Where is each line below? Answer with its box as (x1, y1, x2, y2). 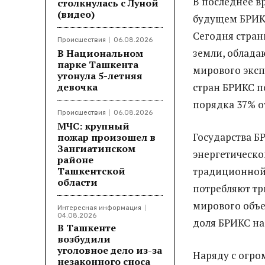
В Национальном (57, 46, 143, 60)
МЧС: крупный (57, 119, 130, 132)
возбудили (57, 232, 111, 245)
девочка (57, 80, 98, 93)
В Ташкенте (57, 221, 116, 234)
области (57, 175, 98, 189)
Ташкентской (57, 164, 125, 177)
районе (57, 153, 93, 166)
